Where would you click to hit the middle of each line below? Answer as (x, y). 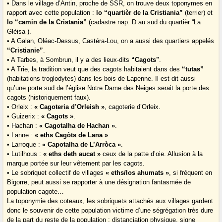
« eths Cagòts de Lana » (72, 135)
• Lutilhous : (25, 154)
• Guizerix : (24, 116)
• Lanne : (21, 135)
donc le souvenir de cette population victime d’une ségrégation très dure (110, 211)
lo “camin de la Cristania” (47, 22)
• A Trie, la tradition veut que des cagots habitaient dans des (95, 69)
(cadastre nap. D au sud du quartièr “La (144, 22)
